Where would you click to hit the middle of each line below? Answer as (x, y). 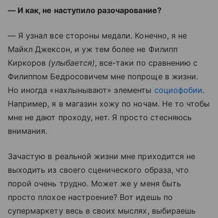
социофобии (178, 90)
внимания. (28, 131)
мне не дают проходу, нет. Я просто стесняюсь (100, 117)
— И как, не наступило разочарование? (85, 10)
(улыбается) (72, 63)
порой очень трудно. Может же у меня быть (94, 183)
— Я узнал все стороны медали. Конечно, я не (98, 36)
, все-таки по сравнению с (146, 63)
